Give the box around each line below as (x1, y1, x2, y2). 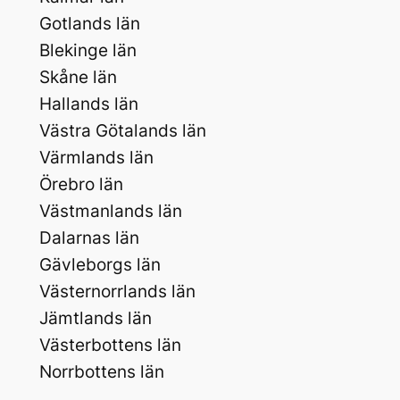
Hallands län (38, 94, 138, 115)
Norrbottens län (38, 362, 164, 383)
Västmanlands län (38, 201, 182, 222)
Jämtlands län (38, 308, 152, 329)
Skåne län (38, 67, 117, 88)
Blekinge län (38, 40, 137, 62)
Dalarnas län (38, 228, 139, 249)
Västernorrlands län (38, 281, 196, 303)
